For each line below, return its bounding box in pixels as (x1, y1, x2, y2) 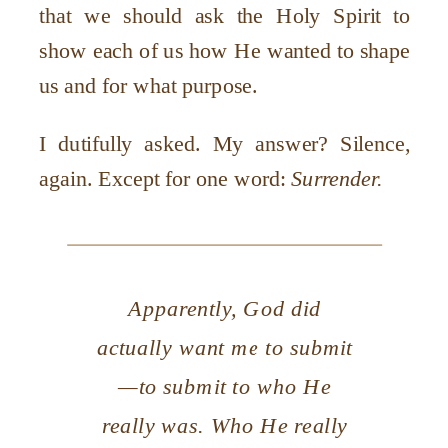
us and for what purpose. (39, 73, 258, 98)
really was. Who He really (101, 413, 348, 438)
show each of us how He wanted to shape (39, 38, 411, 63)
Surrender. (291, 166, 383, 190)
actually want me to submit (96, 335, 353, 360)
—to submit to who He (118, 374, 332, 399)
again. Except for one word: (39, 166, 292, 190)
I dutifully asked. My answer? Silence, (39, 131, 411, 155)
